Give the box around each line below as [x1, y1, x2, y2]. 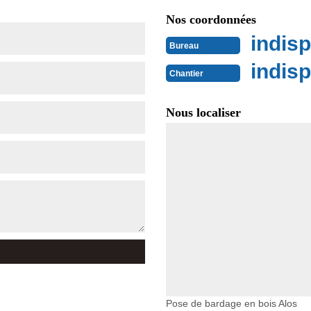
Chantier [169, 68, 203, 78]
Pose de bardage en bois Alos [166, 298, 297, 310]
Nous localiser [166, 106, 241, 120]
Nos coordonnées [166, 12, 256, 27]
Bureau [169, 40, 199, 51]
